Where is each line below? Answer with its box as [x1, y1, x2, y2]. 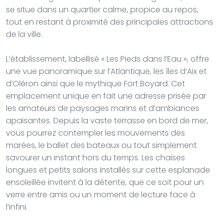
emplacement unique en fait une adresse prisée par [6, 90, 206, 102]
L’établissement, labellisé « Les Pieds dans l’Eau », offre [6, 53, 209, 65]
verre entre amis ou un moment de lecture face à [6, 188, 195, 200]
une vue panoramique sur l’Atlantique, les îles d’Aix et [6, 65, 207, 77]
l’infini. [6, 201, 28, 213]
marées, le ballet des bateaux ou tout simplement [6, 139, 197, 151]
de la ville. [6, 28, 42, 40]
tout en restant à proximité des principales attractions [6, 16, 213, 28]
